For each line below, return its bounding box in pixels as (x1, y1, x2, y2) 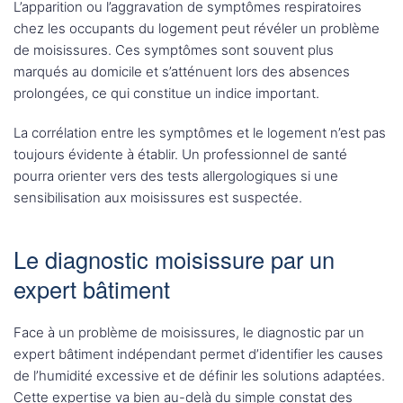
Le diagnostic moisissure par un (13, 243, 335, 276)
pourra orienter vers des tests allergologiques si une (13, 167, 338, 185)
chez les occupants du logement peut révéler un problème (13, 20, 380, 38)
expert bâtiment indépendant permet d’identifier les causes (13, 345, 383, 363)
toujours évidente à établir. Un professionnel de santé (13, 146, 347, 164)
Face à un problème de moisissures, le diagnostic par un (13, 324, 364, 342)
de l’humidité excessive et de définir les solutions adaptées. (13, 367, 385, 385)
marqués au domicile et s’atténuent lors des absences (13, 63, 350, 81)
